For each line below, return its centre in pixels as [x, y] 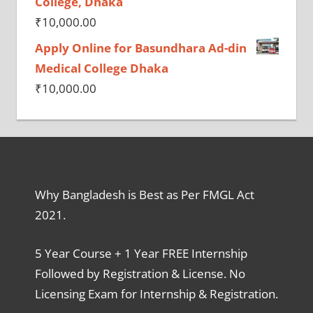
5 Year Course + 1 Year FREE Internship [141, 253]
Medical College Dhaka [101, 68]
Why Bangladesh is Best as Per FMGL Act [144, 195]
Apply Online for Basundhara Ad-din [140, 48]
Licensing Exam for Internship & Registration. [156, 293]
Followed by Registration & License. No [140, 273]
